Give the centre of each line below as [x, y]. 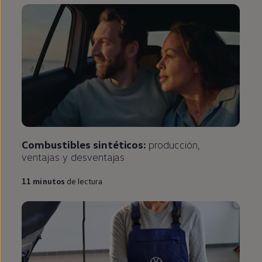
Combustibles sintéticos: [85, 144]
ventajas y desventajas [73, 156]
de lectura [85, 181]
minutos [49, 181]
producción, [174, 144]
